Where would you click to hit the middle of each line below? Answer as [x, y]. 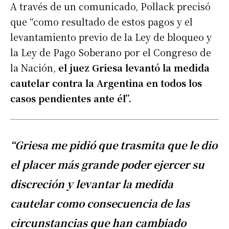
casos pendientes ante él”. [71, 98]
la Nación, [34, 68]
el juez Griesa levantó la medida [134, 68]
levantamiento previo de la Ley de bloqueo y [111, 37]
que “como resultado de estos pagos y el [101, 22]
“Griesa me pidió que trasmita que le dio [114, 145]
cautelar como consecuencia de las [100, 203]
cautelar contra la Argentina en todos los [106, 83]
